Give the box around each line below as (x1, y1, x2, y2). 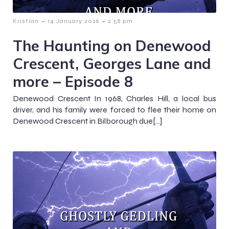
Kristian (13, 17, 39, 25)
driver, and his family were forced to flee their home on (13, 105, 216, 115)
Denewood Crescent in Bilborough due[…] (13, 116, 162, 126)
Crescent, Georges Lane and (13, 54, 211, 73)
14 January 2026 (48, 17, 99, 25)
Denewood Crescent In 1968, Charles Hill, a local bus (13, 94, 216, 104)
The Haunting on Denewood (13, 36, 211, 55)
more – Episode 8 (13, 72, 133, 91)
